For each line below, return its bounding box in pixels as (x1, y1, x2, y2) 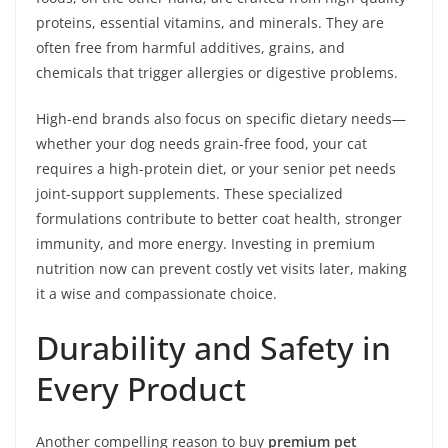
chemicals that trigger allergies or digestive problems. (36, 62, 398, 82)
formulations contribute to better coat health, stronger (36, 208, 402, 228)
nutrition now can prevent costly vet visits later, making (36, 258, 407, 278)
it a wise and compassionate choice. (36, 283, 277, 303)
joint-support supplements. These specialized (36, 183, 343, 203)
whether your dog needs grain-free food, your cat (36, 133, 367, 153)
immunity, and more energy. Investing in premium (36, 233, 375, 253)
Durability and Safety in (36, 325, 391, 369)
